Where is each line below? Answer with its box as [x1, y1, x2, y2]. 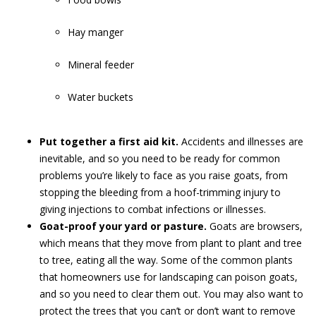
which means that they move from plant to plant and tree [39, 236, 302, 250]
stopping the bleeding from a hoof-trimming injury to [39, 185, 281, 199]
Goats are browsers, [207, 219, 303, 233]
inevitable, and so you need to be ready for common [39, 151, 280, 165]
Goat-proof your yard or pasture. [39, 219, 207, 233]
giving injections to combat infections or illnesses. [39, 202, 266, 216]
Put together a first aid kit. [39, 134, 181, 148]
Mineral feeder [68, 57, 134, 71]
